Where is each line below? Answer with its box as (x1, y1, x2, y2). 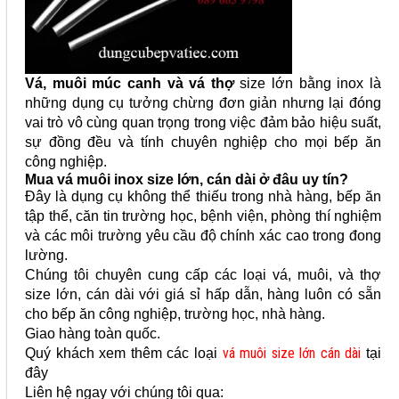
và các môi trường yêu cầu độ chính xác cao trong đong (25, 228, 381, 243)
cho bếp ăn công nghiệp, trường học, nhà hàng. (25, 306, 325, 322)
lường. (25, 248, 71, 263)
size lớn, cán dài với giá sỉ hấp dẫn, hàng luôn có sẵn (25, 287, 381, 302)
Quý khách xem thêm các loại (25, 346, 217, 361)
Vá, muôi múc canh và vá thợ (25, 76, 234, 91)
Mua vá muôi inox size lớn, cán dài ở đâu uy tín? (25, 172, 348, 187)
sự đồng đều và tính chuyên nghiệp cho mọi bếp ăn (25, 134, 381, 150)
